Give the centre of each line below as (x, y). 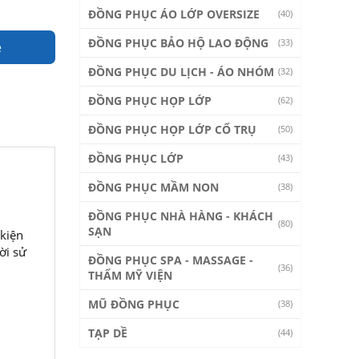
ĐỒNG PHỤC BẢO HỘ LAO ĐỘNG (178, 43)
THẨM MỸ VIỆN (130, 275)
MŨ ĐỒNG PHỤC (133, 304)
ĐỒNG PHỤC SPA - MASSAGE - (170, 260)
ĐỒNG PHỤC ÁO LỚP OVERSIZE (173, 14)
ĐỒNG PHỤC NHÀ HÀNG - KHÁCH (180, 216)
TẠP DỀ (107, 333)
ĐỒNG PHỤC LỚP (135, 158)
